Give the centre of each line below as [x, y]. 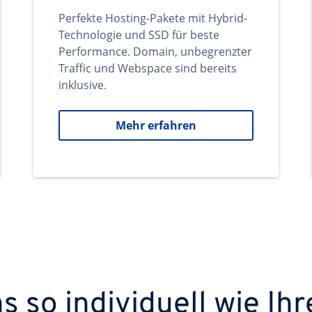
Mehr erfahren [156, 125]
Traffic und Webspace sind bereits [148, 68]
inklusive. [83, 85]
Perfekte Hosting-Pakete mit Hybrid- [153, 18]
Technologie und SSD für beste [139, 35]
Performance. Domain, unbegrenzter [155, 52]
